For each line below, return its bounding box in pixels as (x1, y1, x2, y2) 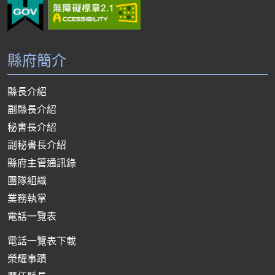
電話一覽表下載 (7, 234, 76, 247)
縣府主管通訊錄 (7, 156, 76, 169)
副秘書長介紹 (7, 138, 66, 151)
